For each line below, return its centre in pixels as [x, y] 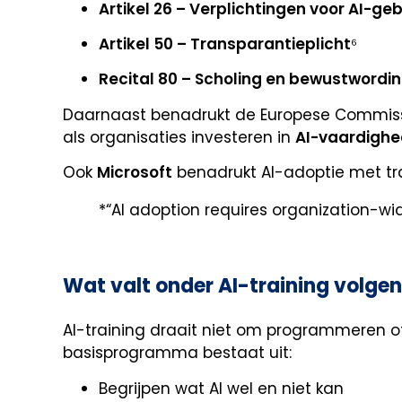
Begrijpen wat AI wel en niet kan [221, 388]
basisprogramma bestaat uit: [177, 353]
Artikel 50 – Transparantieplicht [225, 44]
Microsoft [135, 173]
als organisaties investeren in [179, 137]
